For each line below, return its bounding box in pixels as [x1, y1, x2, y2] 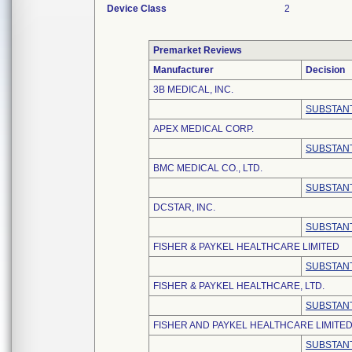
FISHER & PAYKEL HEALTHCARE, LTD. [153, 280, 324, 291]
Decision [306, 64, 345, 75]
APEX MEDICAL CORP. [153, 123, 254, 134]
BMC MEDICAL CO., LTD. [153, 163, 262, 174]
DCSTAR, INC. [153, 202, 215, 213]
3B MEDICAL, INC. [153, 84, 233, 95]
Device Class [107, 3, 167, 14]
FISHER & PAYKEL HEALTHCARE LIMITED [153, 241, 339, 252]
